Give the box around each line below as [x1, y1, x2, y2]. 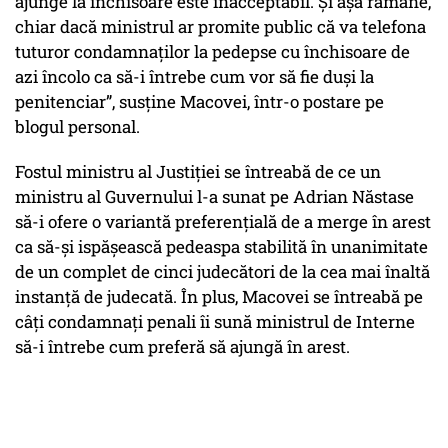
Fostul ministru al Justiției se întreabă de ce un [15, 160, 381, 184]
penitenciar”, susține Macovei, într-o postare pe [15, 90, 384, 114]
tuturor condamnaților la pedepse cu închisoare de [15, 40, 410, 64]
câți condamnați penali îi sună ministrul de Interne [15, 310, 415, 334]
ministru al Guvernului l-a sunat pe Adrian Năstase [15, 185, 414, 209]
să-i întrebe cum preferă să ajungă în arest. [15, 335, 350, 359]
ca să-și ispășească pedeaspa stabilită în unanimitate [15, 235, 428, 259]
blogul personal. [15, 115, 140, 139]
